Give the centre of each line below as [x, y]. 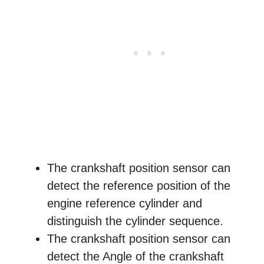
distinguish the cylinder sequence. [135, 221]
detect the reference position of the [139, 186]
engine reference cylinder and [125, 203]
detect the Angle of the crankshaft [136, 256]
